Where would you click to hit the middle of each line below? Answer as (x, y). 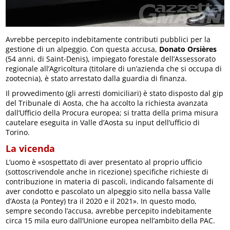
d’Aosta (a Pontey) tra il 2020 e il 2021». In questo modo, (101, 201)
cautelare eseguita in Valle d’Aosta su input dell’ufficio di (103, 122)
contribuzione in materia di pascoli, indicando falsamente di (110, 181)
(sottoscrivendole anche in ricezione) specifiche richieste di (107, 171)
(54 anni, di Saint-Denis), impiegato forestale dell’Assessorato (111, 59)
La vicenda (31, 148)
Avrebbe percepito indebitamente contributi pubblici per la (108, 39)
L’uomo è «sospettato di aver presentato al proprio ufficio (104, 162)
